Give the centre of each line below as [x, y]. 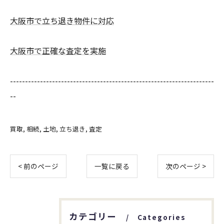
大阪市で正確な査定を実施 [58, 50]
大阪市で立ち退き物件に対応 [62, 20]
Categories [161, 217]
